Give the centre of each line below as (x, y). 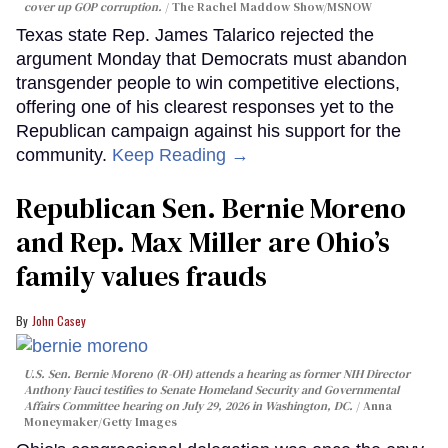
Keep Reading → (180, 155)
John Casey (59, 321)
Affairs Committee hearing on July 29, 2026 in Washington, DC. (190, 406)
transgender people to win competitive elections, (208, 83)
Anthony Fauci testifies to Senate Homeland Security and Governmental (211, 390)
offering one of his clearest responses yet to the (205, 107)
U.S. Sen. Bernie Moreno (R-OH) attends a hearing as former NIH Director (217, 374)
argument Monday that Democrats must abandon (211, 59)
